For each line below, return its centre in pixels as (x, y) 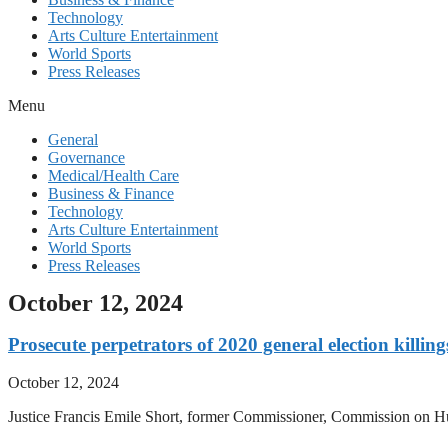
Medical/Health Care (113, 175)
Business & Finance (111, 193)
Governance (86, 157)
